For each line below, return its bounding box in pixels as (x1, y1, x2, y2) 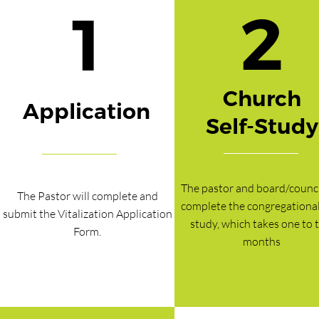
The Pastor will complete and (16, 189, 158, 203)
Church (222, 85, 301, 113)
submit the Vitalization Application (2, 206, 172, 221)
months (243, 234, 281, 249)
